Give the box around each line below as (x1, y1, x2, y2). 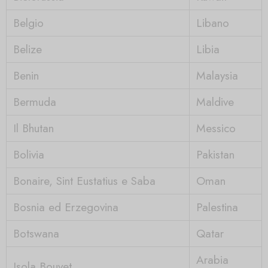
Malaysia (196, 66, 238, 84)
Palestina (196, 198, 238, 215)
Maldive (196, 93, 234, 110)
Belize (13, 40, 42, 57)
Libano (196, 14, 229, 31)
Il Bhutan (13, 119, 54, 136)
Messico (196, 119, 236, 136)
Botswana (13, 224, 59, 242)
